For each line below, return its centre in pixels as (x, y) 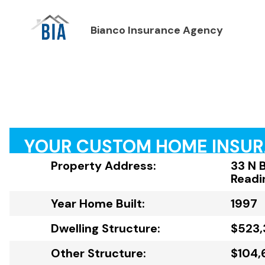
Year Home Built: (98, 203)
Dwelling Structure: (106, 228)
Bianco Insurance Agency (156, 30)
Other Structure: (98, 253)
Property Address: (104, 166)
